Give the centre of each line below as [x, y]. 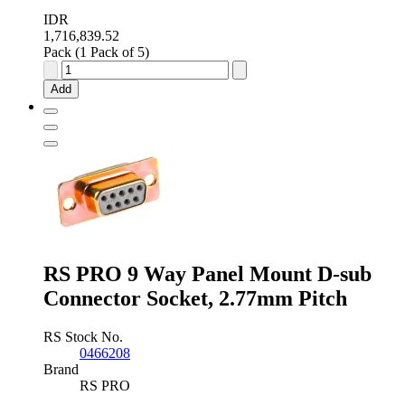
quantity [84, 231]
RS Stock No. [83, 337]
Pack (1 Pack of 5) [96, 52]
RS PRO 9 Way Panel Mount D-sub [207, 274]
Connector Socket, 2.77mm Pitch [195, 299]
